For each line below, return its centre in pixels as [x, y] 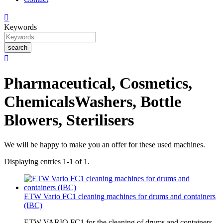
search [18, 48]
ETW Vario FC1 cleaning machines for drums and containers [120, 196]
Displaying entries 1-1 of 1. [47, 161]
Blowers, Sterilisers [69, 120]
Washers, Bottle [128, 102]
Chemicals [39, 102]
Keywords [20, 27]
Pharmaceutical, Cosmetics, [98, 83]
